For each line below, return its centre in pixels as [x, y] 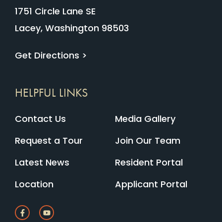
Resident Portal [149, 163]
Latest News [42, 163]
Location [34, 184]
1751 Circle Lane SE [55, 11]
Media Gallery [145, 119]
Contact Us [40, 119]
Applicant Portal [151, 184]
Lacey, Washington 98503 [72, 28]
